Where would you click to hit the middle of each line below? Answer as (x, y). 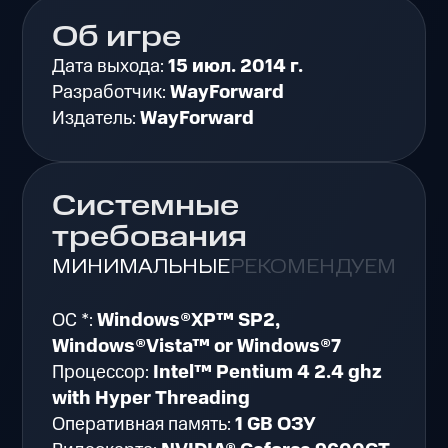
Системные (146, 206)
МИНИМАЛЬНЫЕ (141, 266)
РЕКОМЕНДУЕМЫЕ (329, 266)
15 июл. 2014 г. (236, 67)
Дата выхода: (110, 67)
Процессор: (103, 373)
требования (150, 237)
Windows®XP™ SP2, (189, 321)
